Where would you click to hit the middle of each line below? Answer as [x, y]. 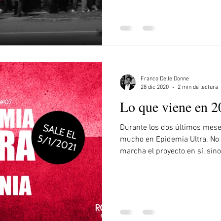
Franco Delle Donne [165, 79]
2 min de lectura [198, 87]
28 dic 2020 [155, 87]
